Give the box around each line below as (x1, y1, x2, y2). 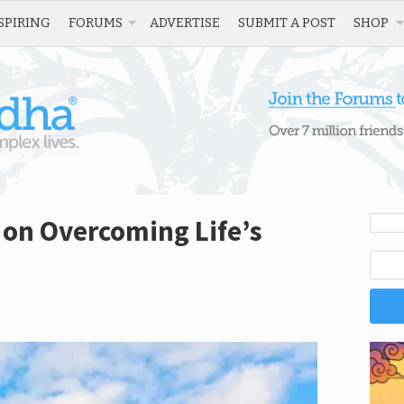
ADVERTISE (150, 14, 220, 31)
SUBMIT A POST (238, 14, 335, 31)
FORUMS (69, 14, 123, 31)
